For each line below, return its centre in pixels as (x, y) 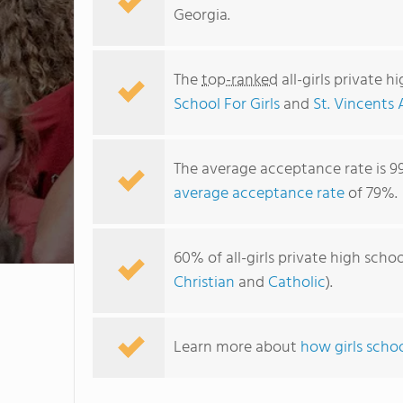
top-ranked (240, 81)
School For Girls (227, 105)
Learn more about (237, 348)
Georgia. (202, 16)
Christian (204, 283)
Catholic (297, 283)
